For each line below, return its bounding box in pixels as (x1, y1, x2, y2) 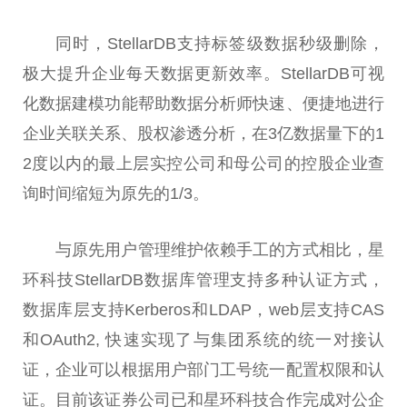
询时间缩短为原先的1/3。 (23, 184, 209, 203)
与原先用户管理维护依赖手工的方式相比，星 (55, 240, 384, 259)
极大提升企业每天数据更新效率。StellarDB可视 (23, 64, 384, 83)
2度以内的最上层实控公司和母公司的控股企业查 (23, 154, 384, 173)
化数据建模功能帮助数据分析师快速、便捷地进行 (23, 94, 384, 113)
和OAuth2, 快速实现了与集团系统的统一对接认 (23, 330, 384, 349)
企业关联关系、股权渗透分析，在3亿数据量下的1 (23, 124, 384, 143)
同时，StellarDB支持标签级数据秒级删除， (55, 34, 384, 53)
